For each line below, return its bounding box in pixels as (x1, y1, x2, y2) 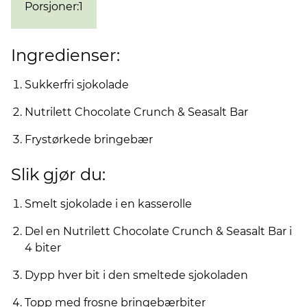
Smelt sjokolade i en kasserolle (25, 197, 192, 210)
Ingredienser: (11, 45, 120, 65)
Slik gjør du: (11, 164, 106, 184)
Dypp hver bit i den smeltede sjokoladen (25, 269, 248, 282)
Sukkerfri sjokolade (25, 78, 129, 91)
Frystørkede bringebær (25, 133, 153, 146)
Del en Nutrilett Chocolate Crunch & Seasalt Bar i (25, 225, 292, 238)
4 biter (25, 241, 61, 254)
